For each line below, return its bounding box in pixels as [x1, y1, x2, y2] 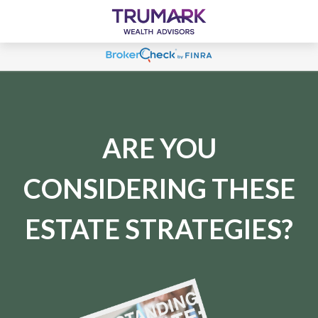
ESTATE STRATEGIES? [25, 212, 293, 245]
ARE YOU [102, 131, 216, 164]
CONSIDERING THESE [23, 172, 295, 204]
